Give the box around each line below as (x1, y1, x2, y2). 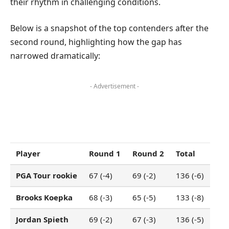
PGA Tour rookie (16, 170, 78, 180)
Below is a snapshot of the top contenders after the (10, 22, 209, 34)
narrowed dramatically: (10, 50, 100, 62)
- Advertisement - (90, 82, 139, 91)
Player (16, 148, 41, 158)
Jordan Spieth (16, 214, 69, 224)
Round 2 (132, 148, 165, 158)
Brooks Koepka (16, 192, 73, 202)
